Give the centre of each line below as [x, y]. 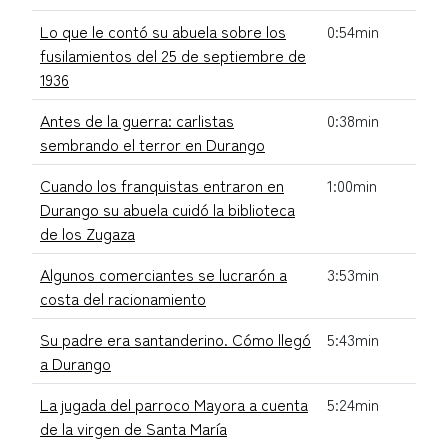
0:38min [353, 119]
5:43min [353, 338]
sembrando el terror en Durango [152, 143]
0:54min [353, 30]
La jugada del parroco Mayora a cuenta [174, 403]
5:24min [353, 403]
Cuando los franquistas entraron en [162, 184]
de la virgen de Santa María [133, 427]
